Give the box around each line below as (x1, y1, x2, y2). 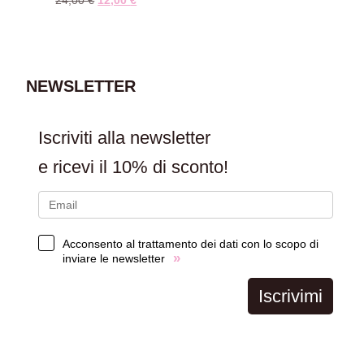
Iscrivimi (258, 286, 323, 306)
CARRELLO (36, 45, 97, 58)
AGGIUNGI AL (36, 28, 110, 41)
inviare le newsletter (63, 252, 166, 265)
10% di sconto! (112, 157, 229, 177)
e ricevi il (38, 157, 113, 177)
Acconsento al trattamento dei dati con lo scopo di (63, 237, 319, 250)
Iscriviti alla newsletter (38, 128, 211, 148)
